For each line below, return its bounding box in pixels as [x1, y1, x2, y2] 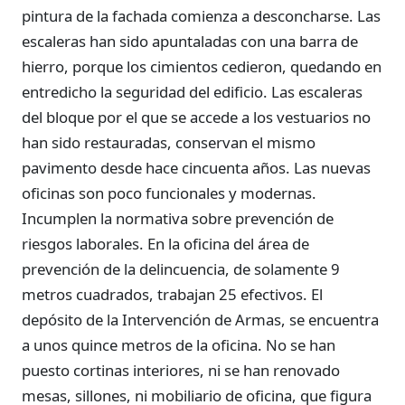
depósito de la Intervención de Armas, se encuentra [22, 308, 379, 330]
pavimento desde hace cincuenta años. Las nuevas [22, 156, 371, 178]
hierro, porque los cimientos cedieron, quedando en [22, 55, 381, 77]
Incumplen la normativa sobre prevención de [22, 207, 334, 229]
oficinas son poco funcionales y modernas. [22, 182, 316, 203]
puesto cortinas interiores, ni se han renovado [22, 359, 340, 381]
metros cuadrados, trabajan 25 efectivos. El [22, 283, 323, 305]
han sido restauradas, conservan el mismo [22, 131, 316, 153]
